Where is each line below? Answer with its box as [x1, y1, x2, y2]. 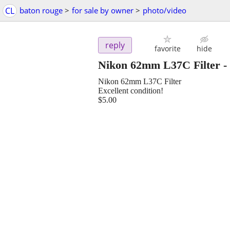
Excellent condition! [98, 86, 163, 95]
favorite [154, 44, 181, 54]
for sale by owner [72, 5, 133, 15]
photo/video [143, 5, 186, 15]
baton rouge [20, 5, 63, 15]
